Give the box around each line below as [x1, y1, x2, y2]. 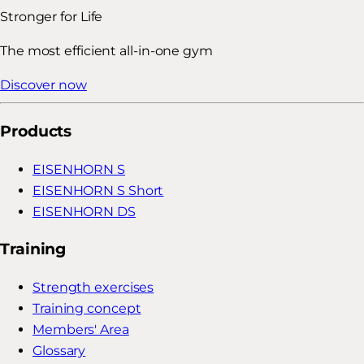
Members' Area [32, 322, 129, 337]
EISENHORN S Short [32, 182, 164, 198]
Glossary [32, 343, 86, 358]
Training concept [32, 301, 141, 316]
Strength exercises [32, 279, 154, 295]
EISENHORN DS [32, 203, 136, 219]
